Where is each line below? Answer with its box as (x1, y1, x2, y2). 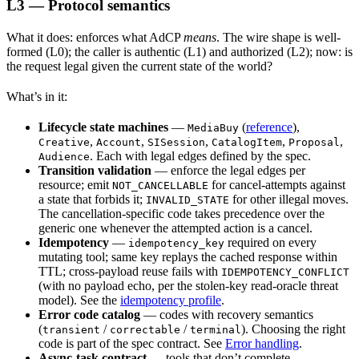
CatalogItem (212, 136, 282, 148)
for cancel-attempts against (208, 178, 345, 192)
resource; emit (38, 178, 112, 192)
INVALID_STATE (146, 194, 229, 206)
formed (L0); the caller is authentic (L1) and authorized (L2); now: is (6, 45, 353, 58)
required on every (224, 236, 317, 249)
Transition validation (38, 163, 151, 177)
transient (42, 324, 100, 336)
